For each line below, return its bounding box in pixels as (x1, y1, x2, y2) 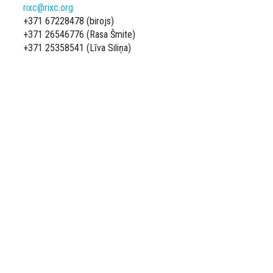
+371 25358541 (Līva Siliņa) (23, 42, 131, 54)
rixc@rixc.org (23, 2, 73, 14)
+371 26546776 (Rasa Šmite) (23, 29, 135, 41)
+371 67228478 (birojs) (23, 15, 114, 27)
